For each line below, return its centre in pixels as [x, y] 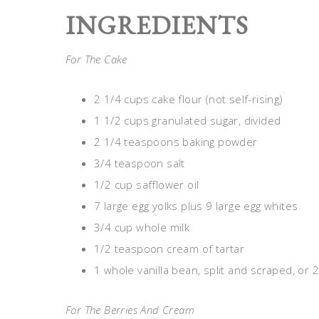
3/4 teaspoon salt [140, 163]
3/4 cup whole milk [142, 227]
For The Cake [96, 59]
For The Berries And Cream [130, 310]
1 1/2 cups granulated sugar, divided [188, 120]
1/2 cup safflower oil [147, 184]
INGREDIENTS [157, 25]
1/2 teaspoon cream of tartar [169, 249]
